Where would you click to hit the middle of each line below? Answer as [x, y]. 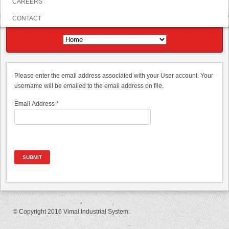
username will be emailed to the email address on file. [89, 86]
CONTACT [27, 18]
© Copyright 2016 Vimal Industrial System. [71, 212]
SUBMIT [32, 157]
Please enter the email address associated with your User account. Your [114, 76]
